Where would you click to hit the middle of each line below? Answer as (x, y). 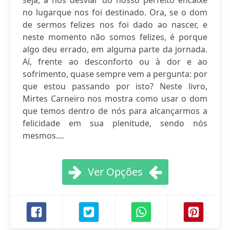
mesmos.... (43, 136)
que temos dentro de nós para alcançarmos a (115, 111)
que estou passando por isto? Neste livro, (115, 86)
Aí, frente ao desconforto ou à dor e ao (115, 62)
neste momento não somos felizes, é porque (115, 37)
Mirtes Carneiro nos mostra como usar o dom (115, 99)
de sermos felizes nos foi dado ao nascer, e (115, 25)
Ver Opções (115, 172)
